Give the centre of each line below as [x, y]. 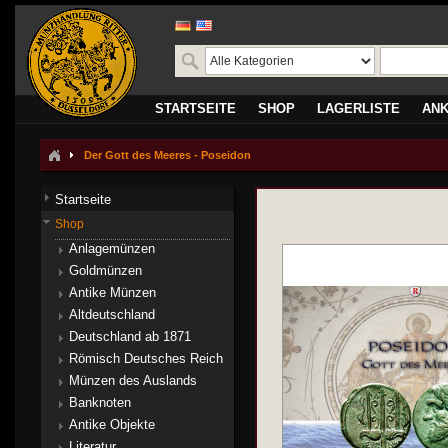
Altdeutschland [112, 314]
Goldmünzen [105, 270]
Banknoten [100, 402]
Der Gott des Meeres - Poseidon [167, 155]
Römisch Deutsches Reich [146, 358]
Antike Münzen [112, 292]
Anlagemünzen [112, 248]
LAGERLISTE [358, 108]
